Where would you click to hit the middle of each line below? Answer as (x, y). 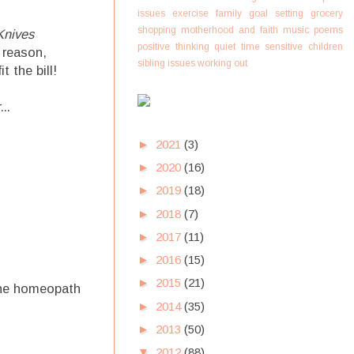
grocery (327, 13)
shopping (157, 30)
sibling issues (166, 63)
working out (222, 63)
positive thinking (173, 47)
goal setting (276, 13)
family (229, 13)
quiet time (237, 47)
